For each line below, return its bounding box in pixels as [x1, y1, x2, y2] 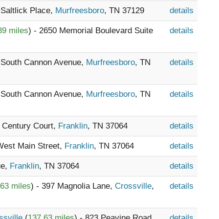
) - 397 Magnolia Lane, [31, 181, 115, 191]
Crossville [115, 181, 152, 191]
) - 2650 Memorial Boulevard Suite [28, 26, 153, 35]
